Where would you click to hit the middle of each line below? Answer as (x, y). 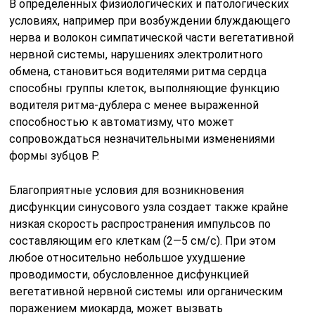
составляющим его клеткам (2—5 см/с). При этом (143, 240)
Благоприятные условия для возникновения (127, 190)
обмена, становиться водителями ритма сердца (138, 71)
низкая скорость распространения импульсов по (140, 224)
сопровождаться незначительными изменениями (142, 139)
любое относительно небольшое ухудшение (128, 257)
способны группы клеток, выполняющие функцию (145, 88)
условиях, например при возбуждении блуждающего (150, 20)
